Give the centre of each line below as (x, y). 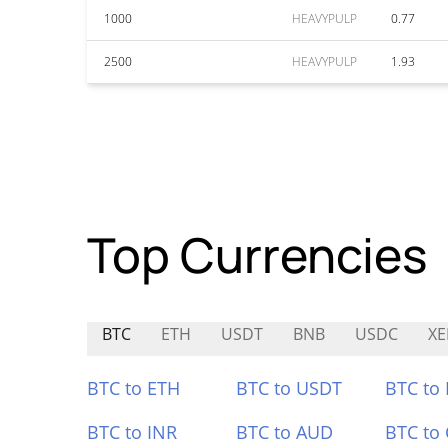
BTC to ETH (133, 388)
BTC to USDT (288, 388)
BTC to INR (132, 432)
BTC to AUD (284, 432)
